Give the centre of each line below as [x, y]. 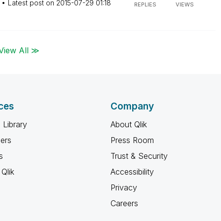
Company [132, 106]
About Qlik [129, 124]
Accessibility [132, 172]
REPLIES [145, 4]
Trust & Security [139, 156]
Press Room [132, 140]
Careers [124, 203]
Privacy [124, 187]
